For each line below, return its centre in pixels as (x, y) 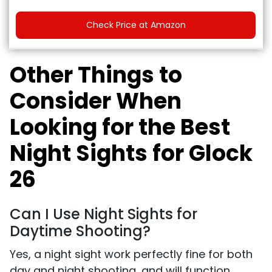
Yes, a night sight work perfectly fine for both (131, 254)
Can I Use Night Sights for (104, 214)
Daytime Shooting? (80, 231)
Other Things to (96, 75)
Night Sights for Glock (131, 154)
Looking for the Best (120, 127)
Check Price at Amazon (136, 25)
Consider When (96, 101)
